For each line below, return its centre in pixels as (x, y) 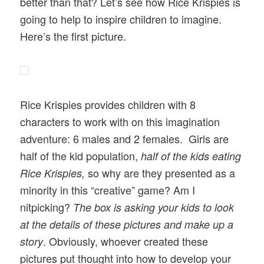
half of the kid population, (81, 156)
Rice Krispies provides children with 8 (108, 105)
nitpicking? (47, 207)
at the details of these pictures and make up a (127, 225)
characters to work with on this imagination (120, 122)
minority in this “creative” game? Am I (108, 190)
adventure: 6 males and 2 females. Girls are (125, 139)
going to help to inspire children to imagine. (121, 19)
